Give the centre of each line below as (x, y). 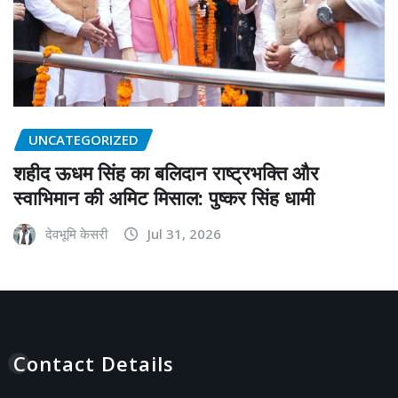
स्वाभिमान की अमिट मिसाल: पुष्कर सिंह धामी (164, 197)
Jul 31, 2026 (184, 233)
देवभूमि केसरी (76, 233)
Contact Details (94, 363)
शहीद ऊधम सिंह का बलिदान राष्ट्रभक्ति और (166, 172)
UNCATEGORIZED (84, 139)
